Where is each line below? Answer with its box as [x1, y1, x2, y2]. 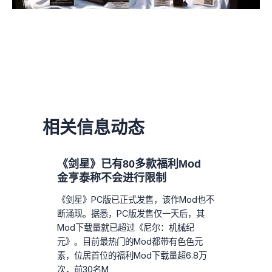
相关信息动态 [42, 115, 145, 138]
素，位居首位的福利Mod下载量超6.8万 [57, 250, 208, 261]
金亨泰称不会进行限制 [57, 172, 167, 185]
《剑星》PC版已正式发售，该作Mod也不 [57, 194, 215, 205]
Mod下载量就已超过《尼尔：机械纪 [57, 222, 195, 233]
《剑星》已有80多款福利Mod [57, 158, 202, 171]
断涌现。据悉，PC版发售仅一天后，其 [57, 208, 205, 219]
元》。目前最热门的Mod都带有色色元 [57, 236, 203, 247]
